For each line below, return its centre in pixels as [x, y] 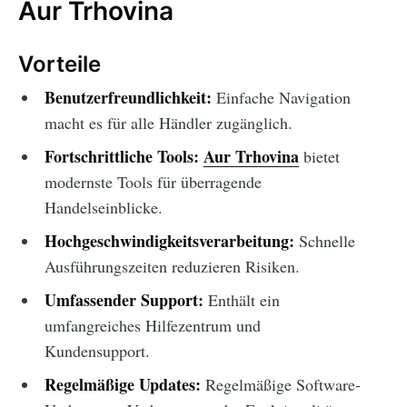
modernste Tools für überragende [153, 182]
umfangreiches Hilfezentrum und [152, 326]
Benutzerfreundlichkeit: [128, 98]
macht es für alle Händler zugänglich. [168, 123]
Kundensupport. [97, 351]
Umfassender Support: [124, 300]
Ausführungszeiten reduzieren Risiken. [172, 267]
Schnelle [324, 241]
